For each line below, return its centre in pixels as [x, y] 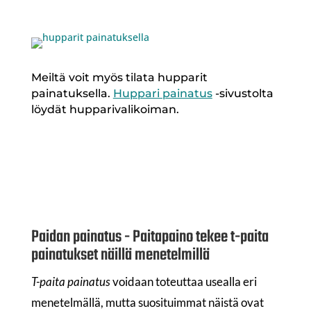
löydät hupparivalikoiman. [105, 110]
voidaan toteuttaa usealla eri [183, 282]
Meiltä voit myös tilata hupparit [119, 78]
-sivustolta [243, 94]
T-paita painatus [70, 282]
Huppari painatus [162, 94]
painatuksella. [72, 94]
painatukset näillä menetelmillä [120, 255]
